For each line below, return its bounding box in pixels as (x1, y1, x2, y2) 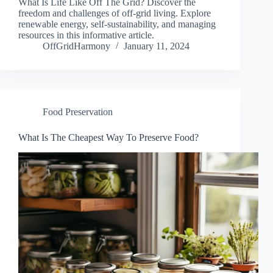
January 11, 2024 (124, 41, 190, 52)
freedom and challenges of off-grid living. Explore (18, 8, 211, 19)
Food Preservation (43, 107, 113, 118)
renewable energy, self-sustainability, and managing (18, 19, 216, 30)
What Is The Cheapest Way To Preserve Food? (18, 132, 199, 143)
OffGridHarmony (43, 41, 110, 52)
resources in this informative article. (18, 30, 154, 41)
